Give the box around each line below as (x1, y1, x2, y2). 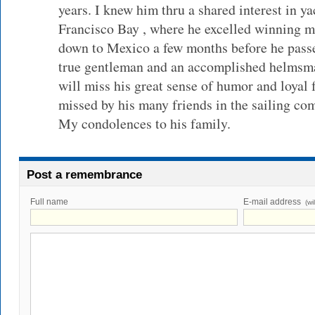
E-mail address (243, 197, 303, 207)
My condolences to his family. (58, 114, 231, 133)
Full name (30, 197, 68, 207)
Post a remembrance (27, 168, 142, 181)
